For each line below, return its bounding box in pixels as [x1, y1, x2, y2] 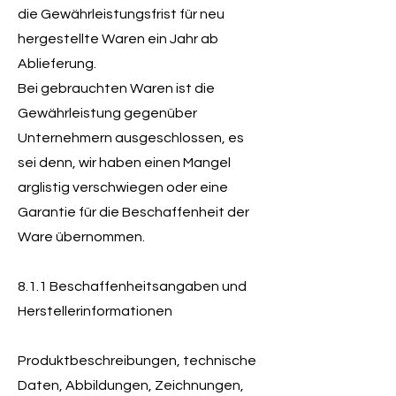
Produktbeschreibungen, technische [18, 354, 256, 368]
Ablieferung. [18, 57, 96, 71]
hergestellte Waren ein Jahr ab [18, 32, 218, 46]
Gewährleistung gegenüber [18, 106, 197, 120]
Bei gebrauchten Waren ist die [18, 81, 215, 95]
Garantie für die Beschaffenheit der [18, 205, 249, 219]
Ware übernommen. [18, 230, 145, 244]
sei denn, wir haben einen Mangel [18, 156, 231, 170]
